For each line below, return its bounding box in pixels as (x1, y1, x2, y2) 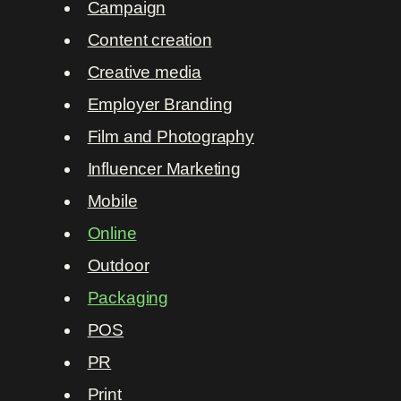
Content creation (87, 30, 212, 50)
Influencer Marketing (87, 159, 241, 179)
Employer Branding (87, 95, 233, 115)
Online (87, 224, 137, 243)
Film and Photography (87, 127, 254, 147)
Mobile (87, 192, 138, 211)
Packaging (87, 288, 168, 308)
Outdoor (87, 256, 149, 276)
